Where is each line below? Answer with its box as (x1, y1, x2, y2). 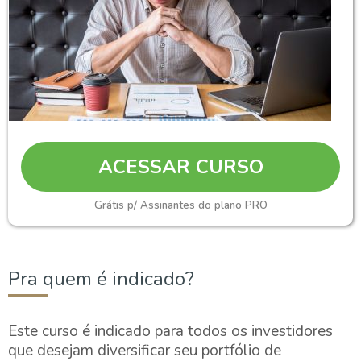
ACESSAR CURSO (98, 154, 263, 180)
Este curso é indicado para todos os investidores (8, 321, 333, 342)
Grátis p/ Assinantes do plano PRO (93, 198, 268, 213)
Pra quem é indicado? (8, 266, 194, 292)
